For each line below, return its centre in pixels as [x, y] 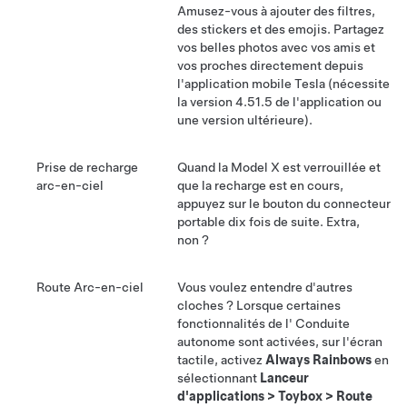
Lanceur [284, 378]
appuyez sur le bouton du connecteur [284, 204]
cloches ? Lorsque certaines [259, 306]
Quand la [204, 168]
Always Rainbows [318, 360]
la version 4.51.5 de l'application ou [279, 102]
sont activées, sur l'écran [310, 342]
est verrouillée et [330, 168]
